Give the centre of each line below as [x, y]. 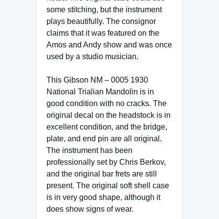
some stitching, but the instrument [104, 9]
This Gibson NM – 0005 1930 [97, 80]
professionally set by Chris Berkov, [106, 162]
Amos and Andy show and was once [109, 44]
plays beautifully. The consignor [101, 21]
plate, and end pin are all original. [104, 138]
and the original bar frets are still [102, 174]
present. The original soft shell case [108, 185]
